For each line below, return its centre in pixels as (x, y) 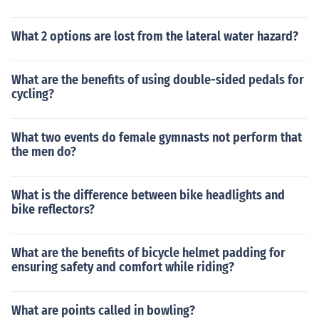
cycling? (33, 94)
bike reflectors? (53, 209)
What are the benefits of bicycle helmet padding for (148, 253)
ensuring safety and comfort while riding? (123, 267)
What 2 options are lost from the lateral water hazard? (155, 36)
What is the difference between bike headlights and (148, 195)
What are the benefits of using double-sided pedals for (158, 80)
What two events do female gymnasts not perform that (157, 137)
